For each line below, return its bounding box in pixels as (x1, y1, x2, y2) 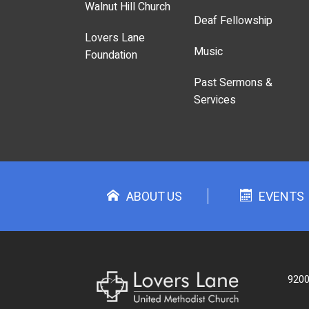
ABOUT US (126, 187, 182, 206)
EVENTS (259, 187, 305, 206)
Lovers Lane (84, 29, 145, 46)
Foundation (84, 46, 137, 63)
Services (194, 91, 237, 108)
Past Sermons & (194, 74, 273, 91)
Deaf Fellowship (194, 12, 273, 29)
